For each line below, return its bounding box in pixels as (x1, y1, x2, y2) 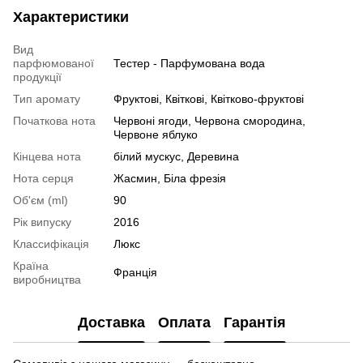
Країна (13, 258, 49, 272)
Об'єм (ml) (13, 193, 68, 207)
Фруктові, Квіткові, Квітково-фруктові (113, 92, 304, 105)
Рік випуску (13, 215, 71, 228)
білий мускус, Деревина (113, 149, 239, 163)
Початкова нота (13, 113, 96, 127)
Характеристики (13, 8, 129, 25)
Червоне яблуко (113, 127, 198, 141)
